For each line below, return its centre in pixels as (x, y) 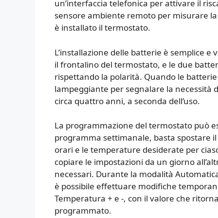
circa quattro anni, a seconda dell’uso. (127, 101)
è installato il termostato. (102, 28)
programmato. (83, 211)
